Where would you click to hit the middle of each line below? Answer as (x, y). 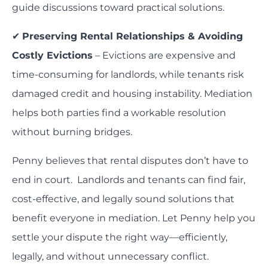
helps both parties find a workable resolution (119, 113)
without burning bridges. (72, 132)
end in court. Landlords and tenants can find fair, (129, 180)
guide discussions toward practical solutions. (118, 8)
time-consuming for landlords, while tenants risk (128, 75)
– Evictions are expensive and (164, 56)
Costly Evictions (52, 56)
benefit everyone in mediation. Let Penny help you (134, 218)
